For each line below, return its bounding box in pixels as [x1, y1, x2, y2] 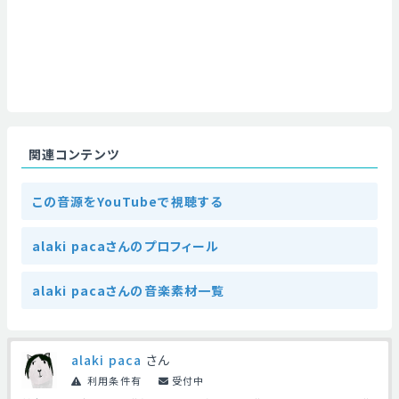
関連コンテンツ [28, 145, 119, 163]
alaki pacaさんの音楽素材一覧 [32, 281, 225, 299]
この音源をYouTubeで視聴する [32, 192, 224, 210]
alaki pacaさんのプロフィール [32, 237, 220, 255]
